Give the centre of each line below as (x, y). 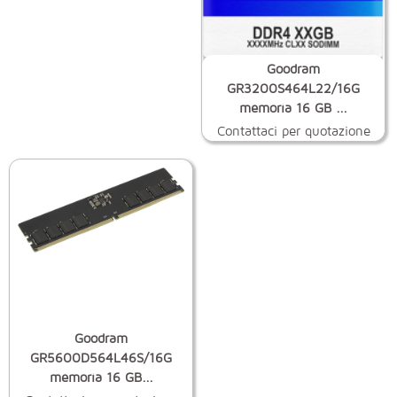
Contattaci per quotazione (293, 130)
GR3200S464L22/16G (294, 88)
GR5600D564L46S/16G (101, 357)
